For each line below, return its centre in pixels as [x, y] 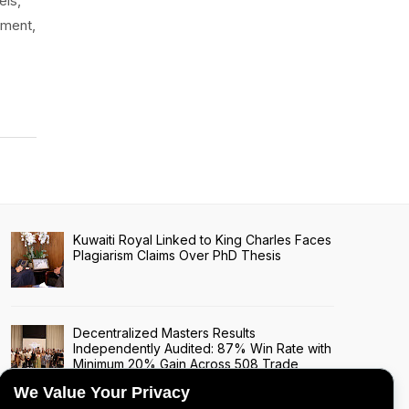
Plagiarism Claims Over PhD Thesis [177, 256]
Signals [94, 380]
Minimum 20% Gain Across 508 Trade [186, 364]
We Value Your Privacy [102, 393]
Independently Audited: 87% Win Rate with [202, 349]
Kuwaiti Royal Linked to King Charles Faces [202, 240]
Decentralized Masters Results [164, 333]
